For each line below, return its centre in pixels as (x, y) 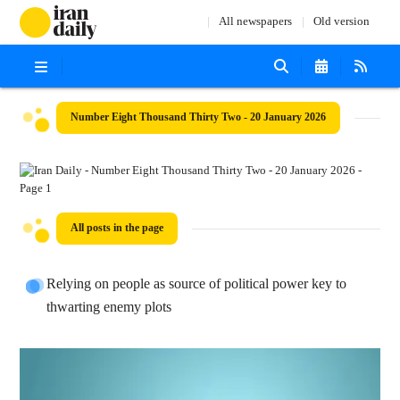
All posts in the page (117, 228)
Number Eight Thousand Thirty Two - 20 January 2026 (199, 117)
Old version (341, 22)
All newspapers (255, 22)
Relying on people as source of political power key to (197, 284)
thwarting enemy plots (109, 308)
